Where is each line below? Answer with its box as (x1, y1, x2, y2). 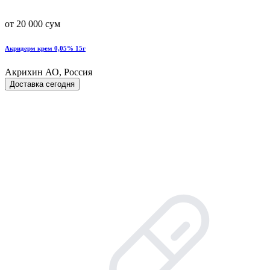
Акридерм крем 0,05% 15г (5, 44, 86, 52)
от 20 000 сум (5, 18, 60, 29)
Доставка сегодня (10, 79, 75, 89)
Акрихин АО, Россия (5, 66, 92, 77)
